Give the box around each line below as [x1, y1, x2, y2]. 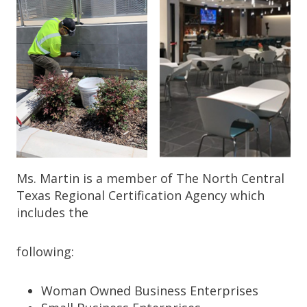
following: [16, 243, 74, 260]
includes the [16, 204, 88, 221]
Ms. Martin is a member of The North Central [16, 170, 284, 187]
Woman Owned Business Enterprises [41, 282, 258, 299]
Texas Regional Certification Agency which [16, 187, 265, 204]
